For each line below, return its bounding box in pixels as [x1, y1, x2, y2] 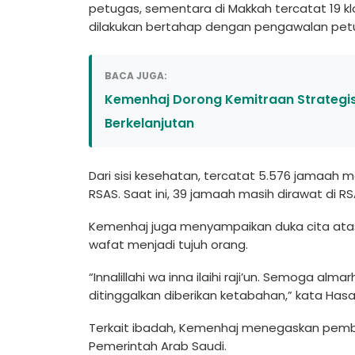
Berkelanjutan [105, 114, 194, 133]
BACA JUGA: [105, 69, 167, 83]
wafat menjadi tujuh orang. [89, 236, 251, 254]
